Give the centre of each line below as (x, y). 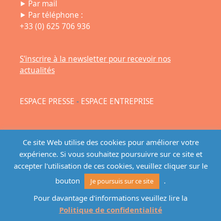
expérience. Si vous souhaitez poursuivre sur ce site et (110, 154)
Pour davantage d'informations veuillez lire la (110, 198)
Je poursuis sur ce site (122, 181)
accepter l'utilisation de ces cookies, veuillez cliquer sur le (110, 166)
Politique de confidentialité (110, 210)
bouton (69, 181)
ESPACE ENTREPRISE (117, 101)
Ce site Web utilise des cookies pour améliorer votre (110, 142)
